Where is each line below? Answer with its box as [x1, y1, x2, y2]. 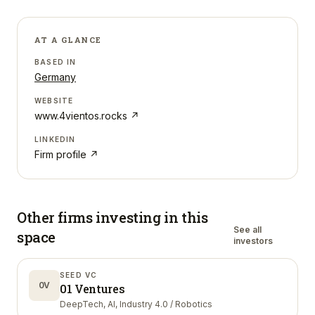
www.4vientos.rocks [34, 110, 127, 122]
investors [233, 236, 273, 246]
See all [233, 224, 262, 235]
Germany [34, 71, 76, 83]
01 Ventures [60, 281, 125, 296]
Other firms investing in [17, 208, 179, 226]
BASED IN [34, 58, 77, 66]
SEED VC [60, 271, 98, 279]
